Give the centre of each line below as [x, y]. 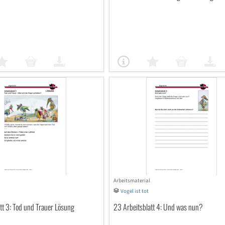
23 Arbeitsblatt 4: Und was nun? [158, 207]
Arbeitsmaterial [132, 181]
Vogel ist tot [134, 191]
